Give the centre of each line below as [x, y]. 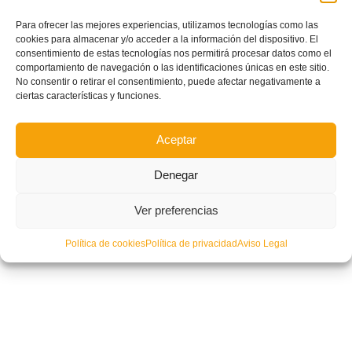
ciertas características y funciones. [88, 95]
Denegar [176, 175]
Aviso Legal [262, 243]
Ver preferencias [176, 210]
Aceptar [176, 139]
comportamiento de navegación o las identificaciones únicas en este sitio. [172, 67]
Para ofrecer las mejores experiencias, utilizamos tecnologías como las [167, 25]
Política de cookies [105, 243]
